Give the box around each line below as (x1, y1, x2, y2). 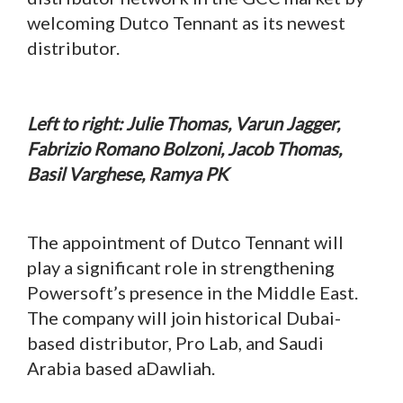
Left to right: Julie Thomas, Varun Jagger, (27, 112, 340, 134)
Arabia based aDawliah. (27, 356, 215, 379)
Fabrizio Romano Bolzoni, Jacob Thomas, (27, 137, 342, 159)
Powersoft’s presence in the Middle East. (27, 281, 358, 303)
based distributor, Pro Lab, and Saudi (27, 331, 324, 354)
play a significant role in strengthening (27, 255, 335, 278)
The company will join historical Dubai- (27, 306, 341, 328)
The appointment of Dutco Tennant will (27, 230, 344, 253)
